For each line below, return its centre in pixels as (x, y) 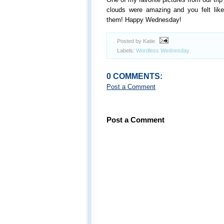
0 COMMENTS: (134, 76)
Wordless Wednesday (163, 50)
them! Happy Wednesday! (144, 20)
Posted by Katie (137, 41)
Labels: (126, 50)
